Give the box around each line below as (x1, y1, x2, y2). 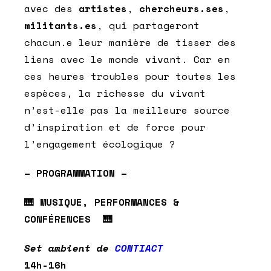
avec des (24, 1, 79, 16)
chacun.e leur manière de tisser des (24, 35, 236, 50)
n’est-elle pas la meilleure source (24, 103, 230, 118)
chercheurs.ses (133, 1, 224, 16)
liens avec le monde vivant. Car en (24, 52, 230, 67)
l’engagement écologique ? (24, 137, 175, 152)
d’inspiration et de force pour (24, 120, 206, 135)
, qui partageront (97, 18, 200, 33)
